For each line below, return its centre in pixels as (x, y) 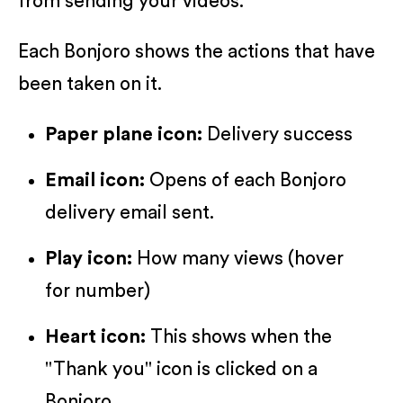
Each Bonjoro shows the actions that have (197, 51)
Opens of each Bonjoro (246, 180)
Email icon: (95, 180)
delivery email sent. (130, 212)
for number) (98, 291)
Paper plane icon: (124, 134)
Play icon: (91, 258)
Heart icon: (98, 336)
